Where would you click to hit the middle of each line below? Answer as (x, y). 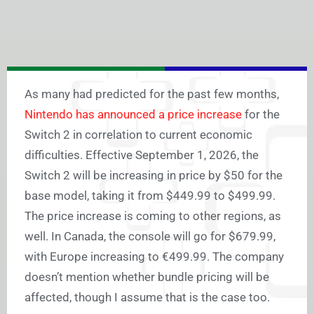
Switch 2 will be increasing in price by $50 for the (153, 176)
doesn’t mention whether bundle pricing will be (147, 277)
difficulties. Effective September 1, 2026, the (142, 155)
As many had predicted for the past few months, (152, 94)
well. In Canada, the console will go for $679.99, (150, 237)
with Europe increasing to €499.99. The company (154, 257)
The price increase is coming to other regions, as (153, 216)
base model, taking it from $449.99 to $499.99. (150, 196)
